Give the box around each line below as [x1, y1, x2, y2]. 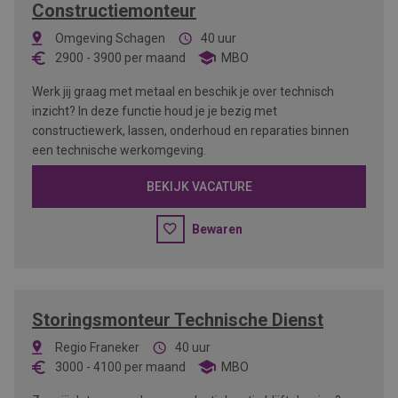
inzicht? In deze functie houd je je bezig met [32, 104, 277, 118]
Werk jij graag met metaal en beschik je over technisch [32, 84, 334, 99]
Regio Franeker [55, 340, 139, 354]
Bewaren [191, 222, 243, 236]
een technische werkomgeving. [32, 143, 206, 157]
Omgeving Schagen [55, 31, 165, 45]
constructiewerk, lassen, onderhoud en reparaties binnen [32, 123, 349, 138]
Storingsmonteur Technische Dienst [32, 309, 323, 330]
